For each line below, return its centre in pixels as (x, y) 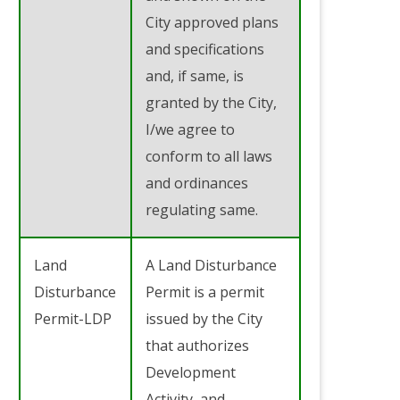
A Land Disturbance (211, 265)
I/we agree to (190, 129)
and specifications (205, 49)
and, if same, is (195, 75)
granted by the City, (211, 102)
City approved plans (212, 22)
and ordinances (197, 183)
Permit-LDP (73, 318)
